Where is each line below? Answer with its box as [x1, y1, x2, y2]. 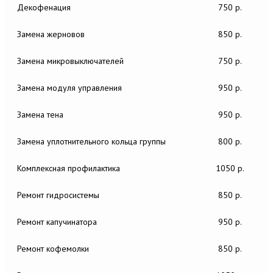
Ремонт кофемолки [17, 243, 89, 254]
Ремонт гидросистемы [17, 190, 99, 200]
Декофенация [17, 2, 71, 13]
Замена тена [17, 109, 63, 120]
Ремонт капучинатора [17, 216, 97, 227]
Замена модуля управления [17, 82, 122, 93]
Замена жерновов [17, 29, 85, 40]
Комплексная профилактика [17, 163, 120, 174]
